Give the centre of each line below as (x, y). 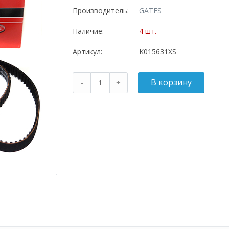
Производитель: (100, 10)
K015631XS (157, 51)
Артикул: (87, 51)
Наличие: (88, 31)
